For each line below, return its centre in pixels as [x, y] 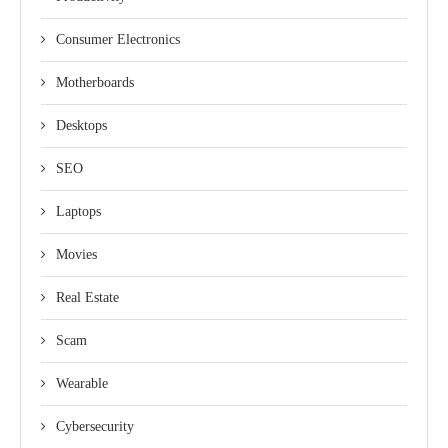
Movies [76, 255]
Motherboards [95, 83]
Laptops [78, 212]
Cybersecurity [95, 427]
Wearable [82, 384]
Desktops [81, 126]
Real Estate [87, 298]
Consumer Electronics [118, 40]
